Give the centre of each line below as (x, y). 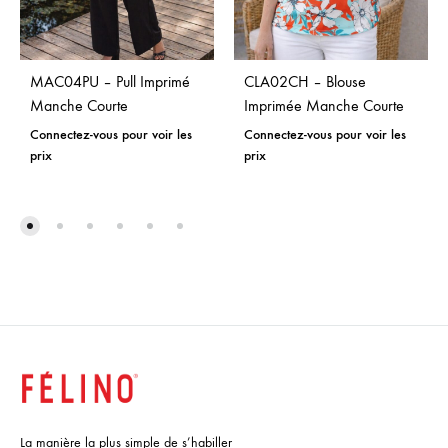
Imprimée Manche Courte (324, 106)
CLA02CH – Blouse (305, 82)
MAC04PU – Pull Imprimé (110, 82)
